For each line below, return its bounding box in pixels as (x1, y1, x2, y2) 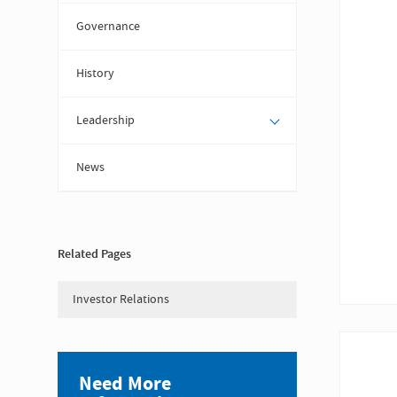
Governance (75, 19, 140, 35)
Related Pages (57, 246, 131, 262)
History (75, 66, 114, 82)
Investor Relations (72, 292, 169, 307)
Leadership (75, 113, 135, 128)
